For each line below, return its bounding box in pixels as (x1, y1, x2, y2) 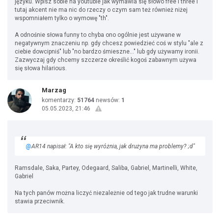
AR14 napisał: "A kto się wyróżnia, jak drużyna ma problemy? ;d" (31, 143, 195, 150)
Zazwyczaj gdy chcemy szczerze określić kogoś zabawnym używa (15, 56, 196, 63)
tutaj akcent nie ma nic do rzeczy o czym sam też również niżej (15, 6, 188, 13)
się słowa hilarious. (15, 65, 67, 72)
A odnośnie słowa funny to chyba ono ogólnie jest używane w (15, 31, 181, 38)
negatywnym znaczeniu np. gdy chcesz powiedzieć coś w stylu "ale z (15, 40, 203, 47)
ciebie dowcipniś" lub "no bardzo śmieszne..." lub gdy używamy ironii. (15, 48, 199, 55)
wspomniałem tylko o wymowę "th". (15, 15, 109, 22)
